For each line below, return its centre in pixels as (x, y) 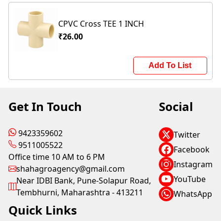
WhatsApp (193, 194)
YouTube (189, 179)
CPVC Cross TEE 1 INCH (101, 24)
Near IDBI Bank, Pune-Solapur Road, (84, 181)
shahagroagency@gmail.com (71, 169)
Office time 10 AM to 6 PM (57, 157)
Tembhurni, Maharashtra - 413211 (80, 192)
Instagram (193, 164)
